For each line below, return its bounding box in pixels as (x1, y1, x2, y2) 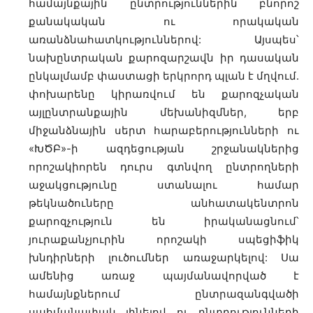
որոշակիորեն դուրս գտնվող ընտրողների (29, 160, 299, 173)
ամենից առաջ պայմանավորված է (29, 269, 299, 282)
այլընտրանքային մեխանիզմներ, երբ (29, 105, 299, 119)
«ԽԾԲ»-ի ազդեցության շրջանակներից (29, 142, 299, 155)
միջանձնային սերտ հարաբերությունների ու (29, 124, 299, 137)
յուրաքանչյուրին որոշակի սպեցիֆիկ (29, 233, 299, 246)
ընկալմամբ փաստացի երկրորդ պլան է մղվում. (29, 69, 299, 82)
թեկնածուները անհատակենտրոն (29, 196, 299, 210)
